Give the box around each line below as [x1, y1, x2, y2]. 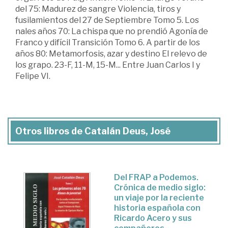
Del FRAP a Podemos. [114, 172, 198, 182]
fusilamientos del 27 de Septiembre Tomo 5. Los [15, 15, 199, 25]
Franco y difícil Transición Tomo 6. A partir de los [15, 37, 200, 47]
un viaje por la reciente [114, 192, 204, 203]
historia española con [114, 203, 201, 213]
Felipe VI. [15, 71, 50, 81]
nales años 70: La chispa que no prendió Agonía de [15, 26, 208, 36]
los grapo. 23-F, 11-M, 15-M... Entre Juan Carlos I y [15, 60, 200, 70]
